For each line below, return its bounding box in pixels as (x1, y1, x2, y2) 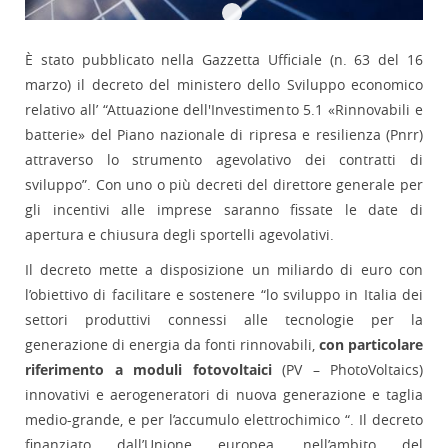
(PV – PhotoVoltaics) (271, 360, 423, 380)
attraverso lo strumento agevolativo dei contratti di (25, 150, 423, 170)
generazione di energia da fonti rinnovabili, (25, 335, 319, 355)
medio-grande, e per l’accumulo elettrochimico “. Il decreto (25, 410, 423, 430)
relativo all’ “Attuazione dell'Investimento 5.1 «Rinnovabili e (25, 100, 423, 120)
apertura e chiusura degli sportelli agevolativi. (25, 225, 338, 245)
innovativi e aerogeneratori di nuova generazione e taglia (25, 385, 423, 405)
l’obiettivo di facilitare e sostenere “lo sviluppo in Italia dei (25, 285, 423, 305)
